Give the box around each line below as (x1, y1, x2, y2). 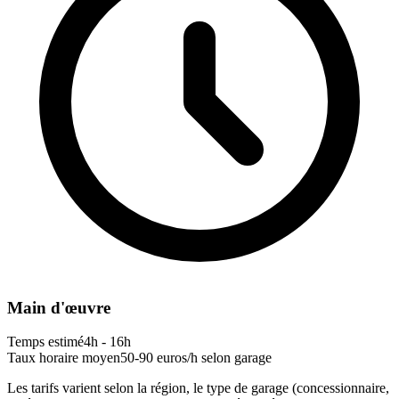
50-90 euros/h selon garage (120, 350, 272, 366)
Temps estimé (7, 334, 84, 350)
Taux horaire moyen (7, 350, 120, 366)
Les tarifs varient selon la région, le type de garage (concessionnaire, (7, 380, 389, 396)
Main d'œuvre (7, 297, 110, 317)
